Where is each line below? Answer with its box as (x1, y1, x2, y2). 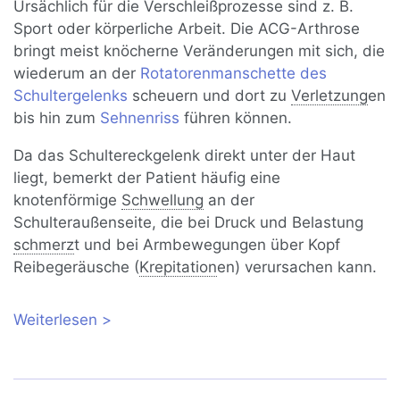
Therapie (97, 355, 162, 374)
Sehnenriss (100, 109, 180, 128)
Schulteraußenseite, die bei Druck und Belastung (13, 213, 364, 232)
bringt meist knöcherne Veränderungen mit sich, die (13, 42, 386, 61)
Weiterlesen (13, 311, 98, 329)
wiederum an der (13, 64, 141, 83)
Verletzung (291, 87, 369, 105)
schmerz (13, 236, 75, 254)
